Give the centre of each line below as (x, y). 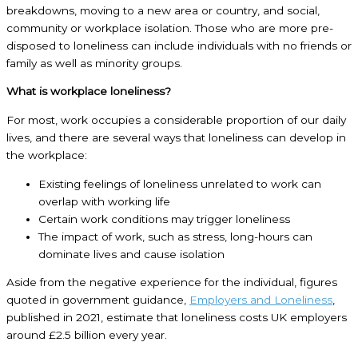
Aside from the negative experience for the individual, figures (172, 282)
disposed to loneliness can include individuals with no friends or (179, 45)
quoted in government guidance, (98, 300)
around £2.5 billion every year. (87, 335)
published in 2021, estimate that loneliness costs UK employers (177, 318)
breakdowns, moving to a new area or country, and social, (163, 10)
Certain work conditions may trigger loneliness (164, 219)
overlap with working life (104, 201)
